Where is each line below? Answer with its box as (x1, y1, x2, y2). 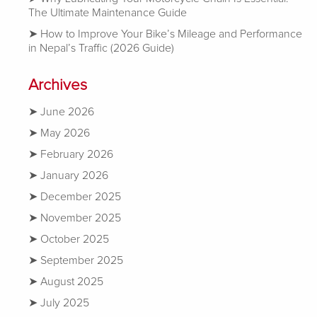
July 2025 (40, 296, 89, 309)
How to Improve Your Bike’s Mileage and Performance (40, 28, 302, 40)
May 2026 (40, 127, 90, 139)
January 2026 (40, 169, 108, 181)
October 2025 (40, 233, 109, 245)
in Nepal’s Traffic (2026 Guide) (28, 42, 174, 54)
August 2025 (40, 275, 103, 287)
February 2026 (40, 148, 113, 160)
